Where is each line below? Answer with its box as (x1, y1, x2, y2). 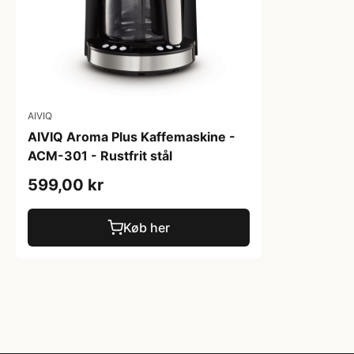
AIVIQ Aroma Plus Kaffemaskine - (28, 129, 235, 145)
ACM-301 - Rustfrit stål (28, 148, 172, 164)
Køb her (123, 220, 170, 235)
